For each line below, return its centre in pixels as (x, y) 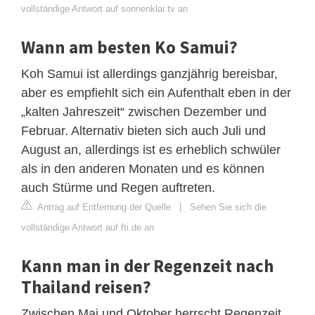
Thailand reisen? (86, 287)
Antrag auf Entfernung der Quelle (103, 207)
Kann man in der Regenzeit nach (147, 265)
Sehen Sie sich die (228, 207)
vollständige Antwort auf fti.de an (88, 227)
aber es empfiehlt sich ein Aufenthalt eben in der (156, 92)
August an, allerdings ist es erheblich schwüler (151, 149)
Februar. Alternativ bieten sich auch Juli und (143, 130)
